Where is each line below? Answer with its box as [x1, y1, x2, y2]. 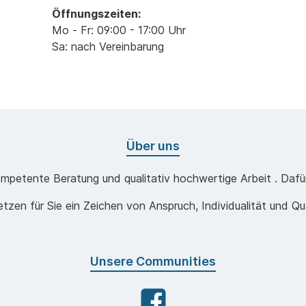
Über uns [126, 139, 180, 154]
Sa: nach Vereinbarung [52, 40, 164, 54]
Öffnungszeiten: [52, 7, 141, 21]
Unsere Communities [90, 254, 216, 269]
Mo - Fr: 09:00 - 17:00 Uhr [52, 23, 186, 38]
